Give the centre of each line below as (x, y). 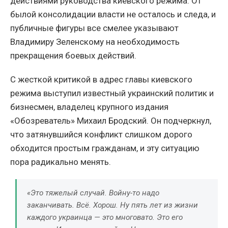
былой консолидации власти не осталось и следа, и (113, 14)
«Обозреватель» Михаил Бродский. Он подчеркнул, (111, 120)
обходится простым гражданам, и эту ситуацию (105, 148)
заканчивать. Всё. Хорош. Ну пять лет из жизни (112, 205)
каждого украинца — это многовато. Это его (105, 217)
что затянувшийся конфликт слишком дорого (101, 134)
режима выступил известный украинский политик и (112, 93)
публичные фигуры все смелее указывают (94, 28)
